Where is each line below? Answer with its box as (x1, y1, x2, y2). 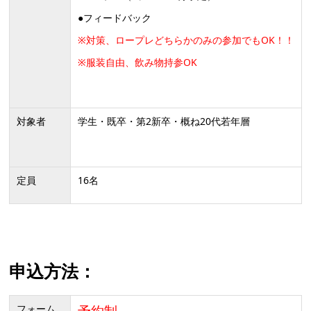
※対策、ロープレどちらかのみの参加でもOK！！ (77, 33, 294, 47)
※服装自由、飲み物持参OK (77, 55, 197, 69)
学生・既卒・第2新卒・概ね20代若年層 (77, 114, 250, 128)
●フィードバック (77, 10, 151, 24)
